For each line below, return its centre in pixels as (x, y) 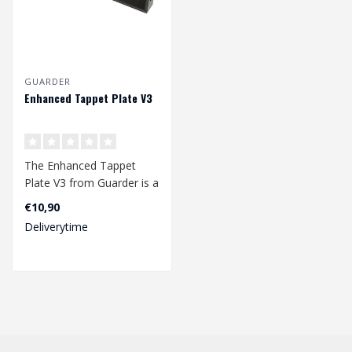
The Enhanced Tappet (80, 166)
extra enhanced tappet (82, 200)
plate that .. (53, 218)
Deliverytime (56, 227)
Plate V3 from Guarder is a (92, 183)
